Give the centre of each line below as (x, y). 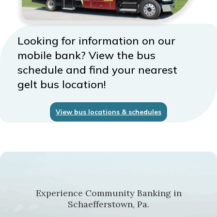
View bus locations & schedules (108, 112)
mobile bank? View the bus (86, 55)
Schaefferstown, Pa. (108, 204)
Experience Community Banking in (108, 193)
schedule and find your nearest (97, 70)
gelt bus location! (61, 85)
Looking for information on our (96, 41)
